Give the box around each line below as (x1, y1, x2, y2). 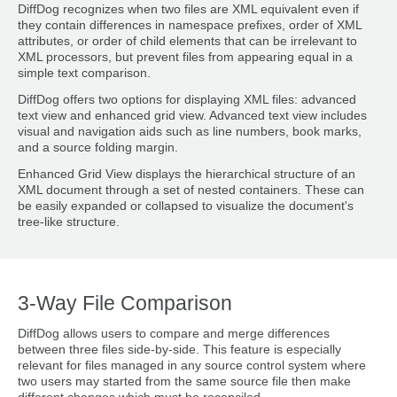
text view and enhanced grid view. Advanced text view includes (18, 108, 367, 122)
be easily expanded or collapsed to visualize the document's (18, 198, 354, 213)
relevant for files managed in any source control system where (18, 359, 366, 373)
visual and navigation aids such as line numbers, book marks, (18, 124, 362, 138)
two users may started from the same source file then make (18, 375, 351, 389)
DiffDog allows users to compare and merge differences (18, 327, 330, 341)
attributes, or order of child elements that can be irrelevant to (18, 34, 357, 48)
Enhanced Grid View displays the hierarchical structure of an (18, 167, 355, 181)
